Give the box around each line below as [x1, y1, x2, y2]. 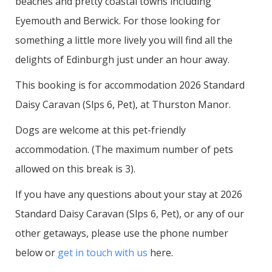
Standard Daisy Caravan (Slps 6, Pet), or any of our [15, 206, 244, 220]
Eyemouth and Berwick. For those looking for [15, 13, 220, 27]
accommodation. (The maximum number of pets [15, 142, 233, 156]
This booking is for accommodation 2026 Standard [15, 78, 245, 92]
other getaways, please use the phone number [15, 226, 228, 240]
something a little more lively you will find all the [15, 33, 233, 47]
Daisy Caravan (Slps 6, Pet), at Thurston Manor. [15, 97, 231, 111]
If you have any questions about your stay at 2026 [15, 187, 242, 201]
